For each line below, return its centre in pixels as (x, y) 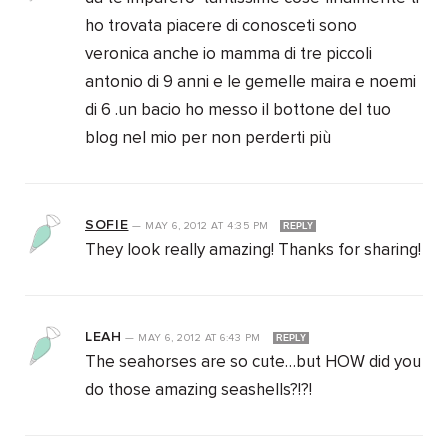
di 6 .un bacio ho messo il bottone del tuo (238, 111)
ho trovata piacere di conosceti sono (221, 27)
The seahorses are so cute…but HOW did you (253, 363)
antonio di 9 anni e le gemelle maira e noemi (250, 83)
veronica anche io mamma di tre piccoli (228, 55)
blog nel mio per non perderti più (208, 139)
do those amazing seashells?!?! (198, 391)
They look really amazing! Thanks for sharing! (253, 251)
